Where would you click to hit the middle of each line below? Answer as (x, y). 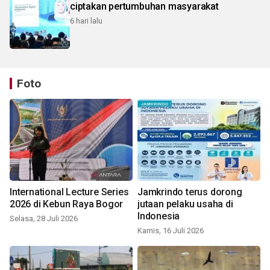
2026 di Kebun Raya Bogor (67, 204)
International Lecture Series (69, 192)
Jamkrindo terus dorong (190, 192)
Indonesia (159, 216)
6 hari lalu (86, 21)
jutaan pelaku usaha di (185, 204)
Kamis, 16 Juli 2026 (171, 231)
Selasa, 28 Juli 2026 (44, 219)
